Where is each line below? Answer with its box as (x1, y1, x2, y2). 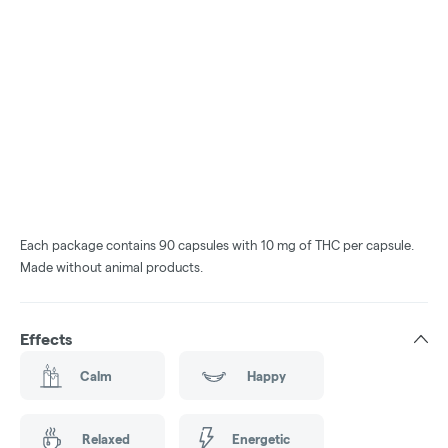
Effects (20, 331, 72, 349)
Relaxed (81, 431, 130, 446)
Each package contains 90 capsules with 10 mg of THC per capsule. (20, 238, 414, 253)
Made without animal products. (20, 260, 203, 275)
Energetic (231, 431, 290, 446)
